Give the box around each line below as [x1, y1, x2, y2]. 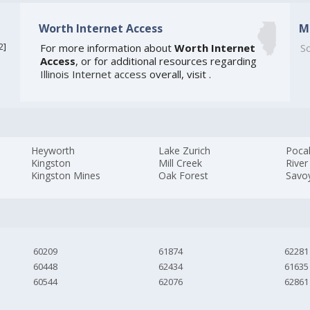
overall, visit [146, 67, 209, 82]
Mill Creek [158, 156, 203, 170]
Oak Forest [158, 169, 209, 183]
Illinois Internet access [39, 67, 147, 82]
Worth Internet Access [38, 20, 163, 36]
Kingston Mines [31, 169, 101, 183]
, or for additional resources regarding [75, 54, 257, 69]
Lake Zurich [158, 144, 211, 158]
